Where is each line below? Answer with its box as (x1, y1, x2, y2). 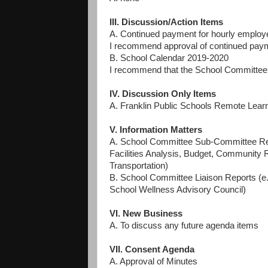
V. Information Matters (109, 125, 202, 135)
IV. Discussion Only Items (109, 89, 216, 99)
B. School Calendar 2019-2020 (109, 53, 229, 63)
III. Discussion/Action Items (109, 17, 223, 28)
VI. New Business (109, 209, 182, 219)
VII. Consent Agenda (109, 245, 194, 255)
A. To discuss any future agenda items (109, 221, 258, 231)
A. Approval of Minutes (109, 257, 197, 267)
